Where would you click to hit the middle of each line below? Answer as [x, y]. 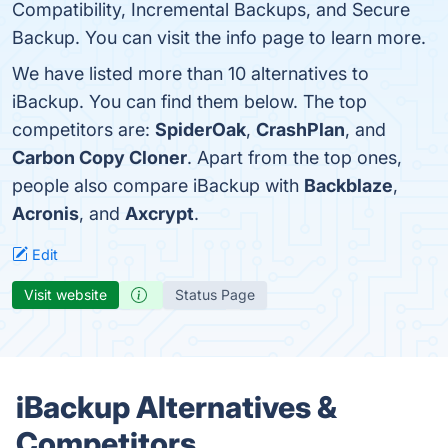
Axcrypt [159, 213]
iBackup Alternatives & [176, 407]
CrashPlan [300, 129]
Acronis [45, 213]
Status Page [215, 294]
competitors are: [83, 129]
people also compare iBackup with [158, 185]
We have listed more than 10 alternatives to [190, 73]
